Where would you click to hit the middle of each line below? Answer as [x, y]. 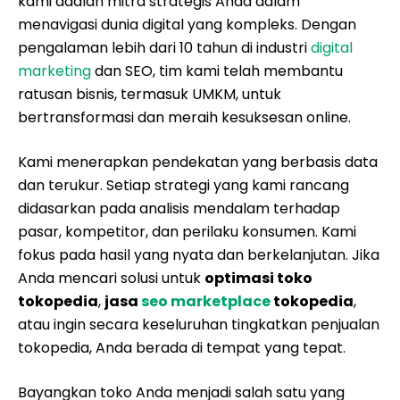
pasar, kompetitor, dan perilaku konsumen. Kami [187, 232]
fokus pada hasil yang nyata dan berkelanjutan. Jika [199, 255]
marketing [54, 71]
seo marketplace [206, 301]
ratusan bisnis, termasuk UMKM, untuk [150, 94]
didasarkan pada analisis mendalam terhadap [179, 208]
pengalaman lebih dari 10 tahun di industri [164, 48]
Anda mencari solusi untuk [111, 278]
